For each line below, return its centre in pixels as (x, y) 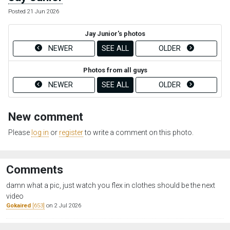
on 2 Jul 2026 (63, 205)
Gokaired (18, 205)
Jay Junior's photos (115, 33)
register (71, 132)
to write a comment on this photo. (138, 132)
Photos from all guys (115, 70)
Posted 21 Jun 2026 (34, 11)
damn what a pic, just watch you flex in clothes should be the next (111, 185)
